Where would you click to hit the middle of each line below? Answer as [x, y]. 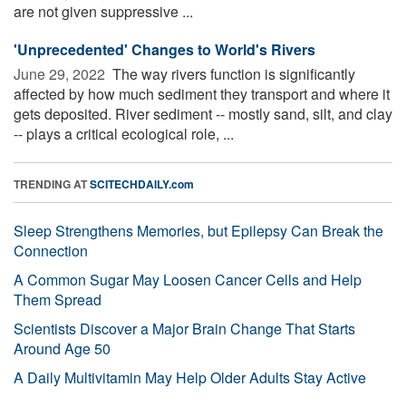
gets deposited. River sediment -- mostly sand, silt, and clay [203, 113]
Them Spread [58, 299]
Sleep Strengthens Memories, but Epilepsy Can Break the [198, 230]
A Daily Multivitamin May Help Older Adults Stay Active [190, 377]
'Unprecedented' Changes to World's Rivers [164, 49]
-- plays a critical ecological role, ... [124, 133]
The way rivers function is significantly [232, 73]
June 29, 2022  [61, 73]
